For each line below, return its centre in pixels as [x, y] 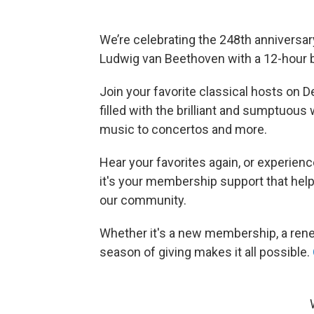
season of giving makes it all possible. [206, 252]
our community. [146, 200]
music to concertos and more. [183, 130]
